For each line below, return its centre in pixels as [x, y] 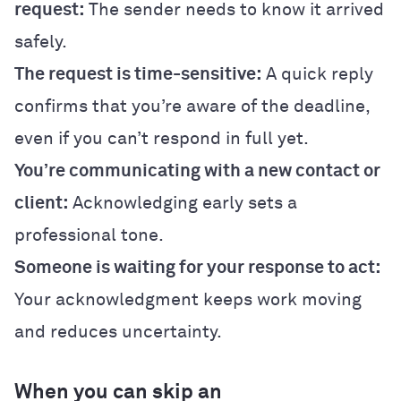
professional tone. [89, 235]
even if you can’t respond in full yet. [162, 138]
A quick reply [317, 74]
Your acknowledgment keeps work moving [188, 299]
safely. [41, 42]
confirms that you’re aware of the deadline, [192, 106]
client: [41, 203]
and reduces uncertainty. [118, 332]
